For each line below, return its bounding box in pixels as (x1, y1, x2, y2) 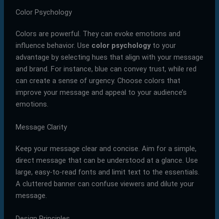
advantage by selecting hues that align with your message (15, 52, 203, 62)
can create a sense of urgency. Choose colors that (15, 76, 180, 85)
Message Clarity (15, 123, 67, 132)
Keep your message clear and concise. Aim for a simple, (15, 144, 197, 153)
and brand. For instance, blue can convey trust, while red (15, 64, 197, 73)
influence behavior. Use (15, 41, 91, 50)
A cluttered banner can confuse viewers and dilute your (15, 179, 194, 189)
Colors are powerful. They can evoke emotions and (15, 29, 180, 38)
